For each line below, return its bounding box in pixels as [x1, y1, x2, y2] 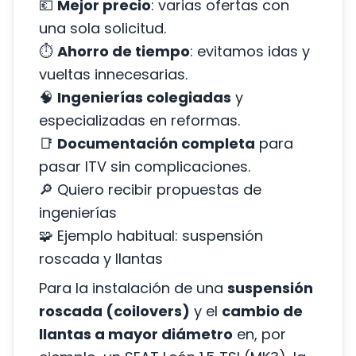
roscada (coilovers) [39, 301, 190, 321]
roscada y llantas [39, 249, 163, 269]
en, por [233, 324, 286, 344]
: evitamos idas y [190, 41, 310, 61]
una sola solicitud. [39, 18, 166, 38]
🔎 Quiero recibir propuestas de [39, 180, 261, 199]
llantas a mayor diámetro [39, 324, 233, 344]
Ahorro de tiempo [57, 41, 190, 61]
